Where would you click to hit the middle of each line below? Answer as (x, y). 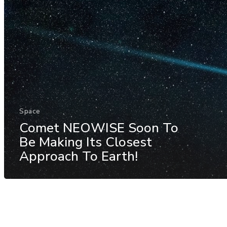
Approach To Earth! (79, 156)
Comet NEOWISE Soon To (99, 128)
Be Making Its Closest (86, 142)
